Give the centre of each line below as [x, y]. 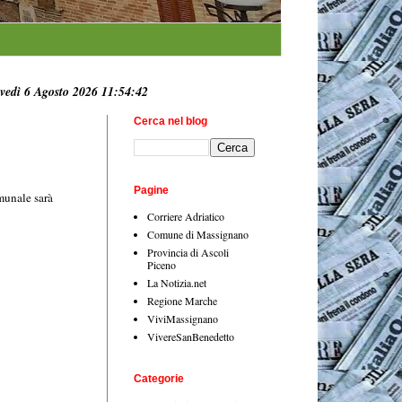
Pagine [151, 190]
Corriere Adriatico [186, 216]
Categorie [159, 378]
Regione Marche [182, 300]
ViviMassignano [183, 318]
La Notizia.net [177, 282]
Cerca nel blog [170, 121]
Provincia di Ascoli [188, 252]
